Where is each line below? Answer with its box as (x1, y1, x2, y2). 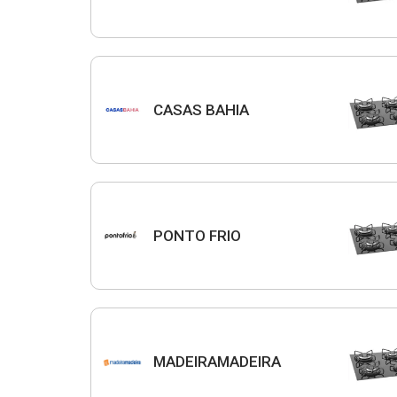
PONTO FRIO (153, 226, 241, 245)
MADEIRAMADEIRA (153, 352, 281, 370)
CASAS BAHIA (153, 100, 249, 119)
